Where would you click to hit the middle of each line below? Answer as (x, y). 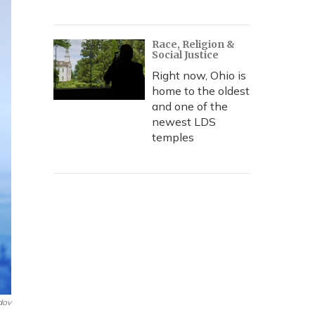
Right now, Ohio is (199, 75)
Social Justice (185, 55)
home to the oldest (201, 91)
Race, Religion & (193, 44)
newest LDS (184, 122)
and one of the (190, 106)
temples (173, 137)
